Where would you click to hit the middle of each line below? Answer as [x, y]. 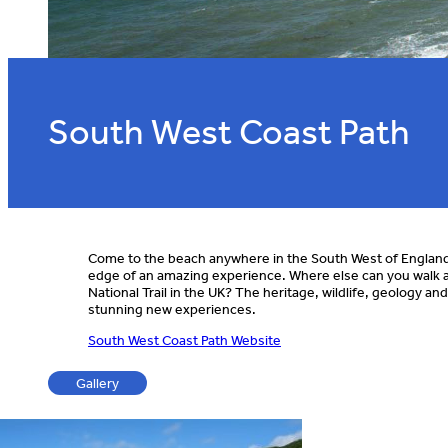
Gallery [97, 383]
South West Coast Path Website [184, 340]
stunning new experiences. [172, 309]
